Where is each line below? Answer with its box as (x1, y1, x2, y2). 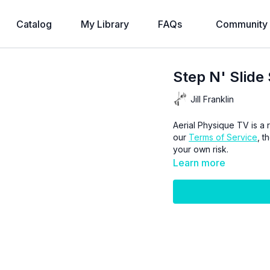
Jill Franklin (190, 93, 234, 104)
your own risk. (173, 144, 229, 154)
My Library (81, 18, 129, 30)
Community (216, 18, 268, 30)
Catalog (16, 18, 52, 30)
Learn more (173, 157, 226, 169)
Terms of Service (189, 132, 258, 142)
